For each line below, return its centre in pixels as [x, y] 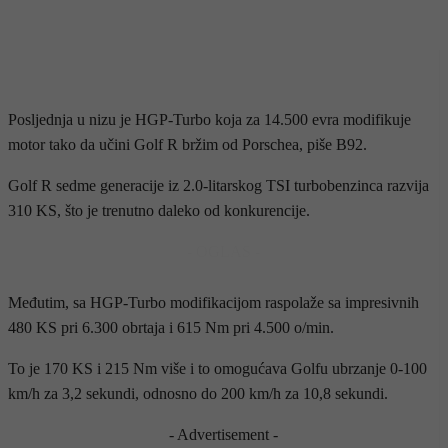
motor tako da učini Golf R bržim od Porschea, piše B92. [187, 144]
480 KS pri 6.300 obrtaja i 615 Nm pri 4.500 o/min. [171, 327]
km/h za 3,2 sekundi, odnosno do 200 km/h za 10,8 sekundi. [198, 393]
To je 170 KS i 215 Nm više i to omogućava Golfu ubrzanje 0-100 [217, 368]
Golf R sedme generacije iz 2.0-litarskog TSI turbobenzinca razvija [218, 185]
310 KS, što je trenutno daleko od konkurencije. [159, 210]
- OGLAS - [223, 251]
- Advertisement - [223, 434]
